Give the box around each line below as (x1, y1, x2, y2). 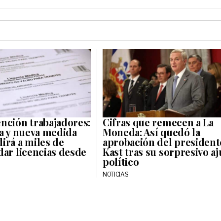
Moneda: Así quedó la (103, 125, 200, 139)
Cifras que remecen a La (103, 115, 214, 129)
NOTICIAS (103, 170, 129, 178)
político (103, 154, 139, 168)
